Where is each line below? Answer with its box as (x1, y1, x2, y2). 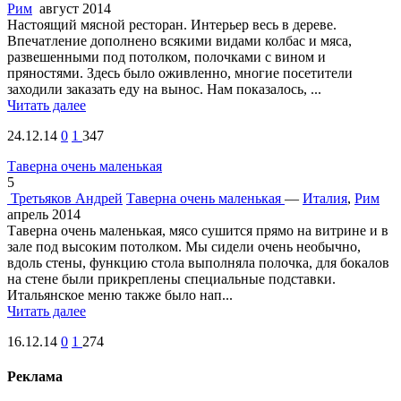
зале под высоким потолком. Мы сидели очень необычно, (7, 238, 361, 254)
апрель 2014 (7, 206, 81, 222)
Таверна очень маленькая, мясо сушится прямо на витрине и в (7, 222, 388, 238)
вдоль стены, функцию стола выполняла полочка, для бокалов (7, 254, 389, 270)
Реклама (7, 368, 63, 384)
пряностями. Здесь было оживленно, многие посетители (7, 64, 353, 81)
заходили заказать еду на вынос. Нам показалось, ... (7, 81, 321, 97)
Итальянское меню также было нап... (7, 286, 233, 303)
